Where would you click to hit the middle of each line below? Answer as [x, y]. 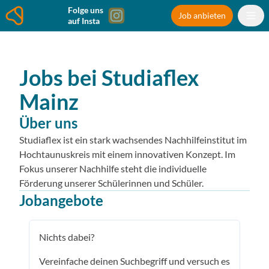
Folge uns [86, 10]
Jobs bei [58, 77]
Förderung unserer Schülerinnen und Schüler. [111, 183]
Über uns [48, 123]
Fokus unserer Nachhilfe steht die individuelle [113, 168]
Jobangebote [61, 200]
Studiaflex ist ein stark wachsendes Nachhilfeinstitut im [133, 140]
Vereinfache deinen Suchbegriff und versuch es [134, 261]
